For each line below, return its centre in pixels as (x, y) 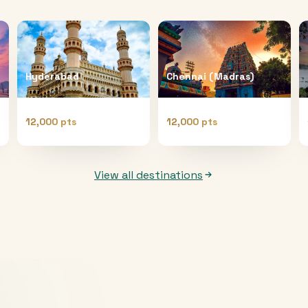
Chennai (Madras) (210, 76)
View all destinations (148, 175)
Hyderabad (53, 76)
